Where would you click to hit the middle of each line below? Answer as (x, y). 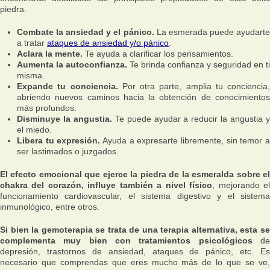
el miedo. (34, 130)
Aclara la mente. (50, 54)
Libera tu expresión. (59, 140)
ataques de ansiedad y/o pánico (108, 43)
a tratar (32, 43)
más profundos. (47, 108)
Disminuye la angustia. (64, 119)
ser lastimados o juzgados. (68, 151)
